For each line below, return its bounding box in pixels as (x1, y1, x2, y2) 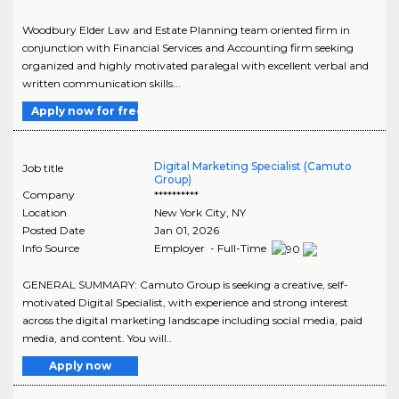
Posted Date (22, 224, 85, 237)
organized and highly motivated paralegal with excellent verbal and (22, 59, 369, 72)
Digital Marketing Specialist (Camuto (153, 159, 352, 173)
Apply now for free (31, 104, 144, 118)
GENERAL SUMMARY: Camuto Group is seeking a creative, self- (22, 277, 348, 291)
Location (22, 206, 67, 219)
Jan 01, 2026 (153, 224, 219, 237)
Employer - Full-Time (153, 241, 269, 255)
